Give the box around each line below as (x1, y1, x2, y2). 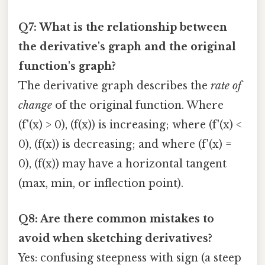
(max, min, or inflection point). (18, 177, 183, 190)
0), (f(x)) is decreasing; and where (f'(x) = (18, 138, 232, 151)
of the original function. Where (52, 99, 224, 112)
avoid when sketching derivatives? (18, 231, 212, 245)
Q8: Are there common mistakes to (18, 212, 214, 225)
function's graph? (18, 60, 116, 73)
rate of (211, 79, 241, 93)
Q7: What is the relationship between (18, 21, 227, 34)
